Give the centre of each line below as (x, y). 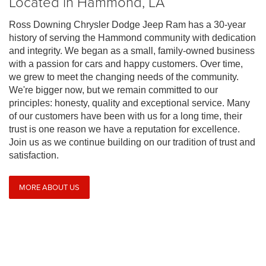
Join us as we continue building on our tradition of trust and (132, 142)
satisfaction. (34, 156)
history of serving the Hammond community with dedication (132, 38)
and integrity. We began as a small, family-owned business (132, 51)
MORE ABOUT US (49, 187)
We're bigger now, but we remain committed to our (113, 90)
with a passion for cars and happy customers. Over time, (126, 64)
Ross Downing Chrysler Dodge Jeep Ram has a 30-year (127, 25)
